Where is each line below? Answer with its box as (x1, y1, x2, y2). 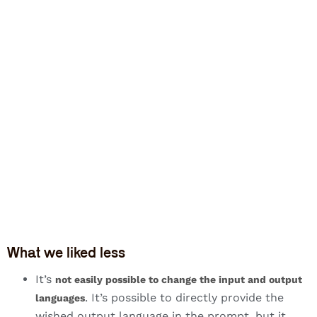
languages (35, 292, 85, 304)
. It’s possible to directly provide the (85, 291, 284, 305)
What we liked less (7, 244, 125, 261)
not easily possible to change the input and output (55, 274, 302, 286)
